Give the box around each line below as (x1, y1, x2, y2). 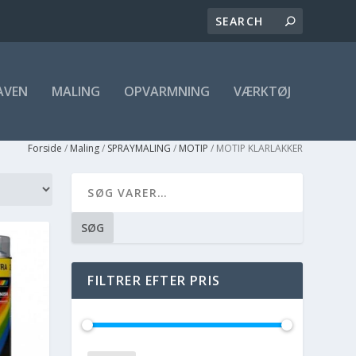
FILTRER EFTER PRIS (87, 271, 220, 289)
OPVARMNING (123, 83, 210, 100)
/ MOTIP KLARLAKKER (207, 141, 303, 155)
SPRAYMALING (106, 141, 171, 155)
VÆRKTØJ (233, 83, 291, 100)
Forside (27, 141, 62, 155)
